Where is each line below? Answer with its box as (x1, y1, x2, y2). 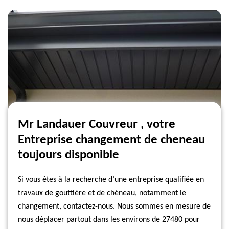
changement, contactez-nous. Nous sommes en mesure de (18, 202, 211, 211)
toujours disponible (18, 149, 119, 162)
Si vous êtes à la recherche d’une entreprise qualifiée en (18, 176, 204, 184)
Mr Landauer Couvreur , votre (18, 118, 175, 131)
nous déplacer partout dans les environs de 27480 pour (18, 216, 200, 224)
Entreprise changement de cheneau (18, 133, 205, 146)
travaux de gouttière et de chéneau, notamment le (18, 189, 186, 197)
